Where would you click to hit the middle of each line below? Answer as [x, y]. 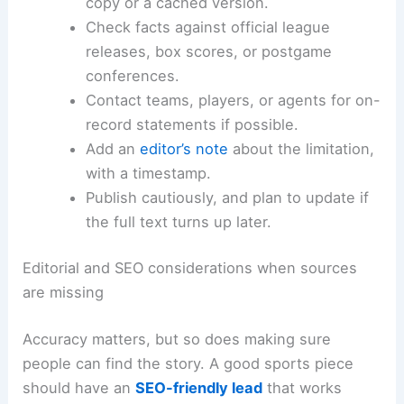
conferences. [132, 160]
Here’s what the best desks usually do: [161, 14]
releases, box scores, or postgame [208, 136]
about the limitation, [301, 233]
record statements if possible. [192, 209]
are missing [64, 376]
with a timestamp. [148, 257]
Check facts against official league [207, 111]
